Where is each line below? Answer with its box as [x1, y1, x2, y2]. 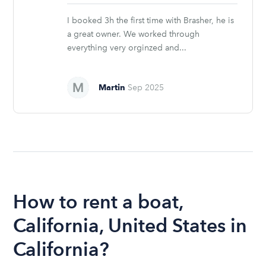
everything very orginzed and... [67, 42, 187, 53]
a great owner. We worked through [67, 28, 200, 39]
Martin [99, 82, 126, 92]
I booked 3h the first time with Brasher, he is [67, 15, 235, 26]
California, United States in [13, 213, 248, 237]
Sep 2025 [128, 82, 164, 93]
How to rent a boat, [13, 189, 183, 213]
